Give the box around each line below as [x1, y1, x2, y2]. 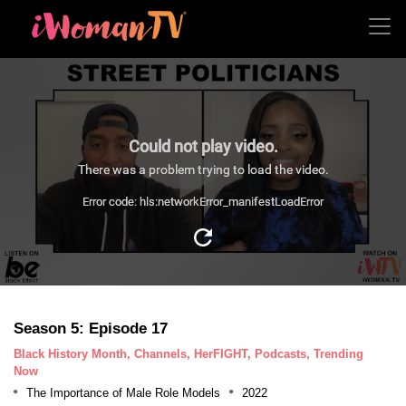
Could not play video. [128, 136, 278, 156]
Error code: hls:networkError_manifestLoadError [82, 194, 324, 208]
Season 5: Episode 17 [14, 319, 168, 337]
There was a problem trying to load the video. [77, 161, 329, 177]
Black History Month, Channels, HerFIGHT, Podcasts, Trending [14, 346, 363, 361]
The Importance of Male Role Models [26, 385, 220, 400]
